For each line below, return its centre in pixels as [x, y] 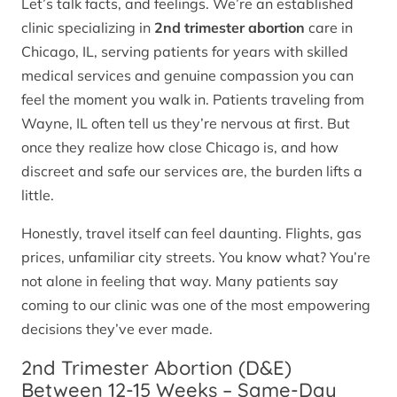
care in [329, 28]
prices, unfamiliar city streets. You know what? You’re [196, 257]
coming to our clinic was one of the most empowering [196, 305]
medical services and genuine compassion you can [187, 76]
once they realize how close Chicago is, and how [180, 148]
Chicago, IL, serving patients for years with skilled [185, 52]
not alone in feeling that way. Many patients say [180, 281]
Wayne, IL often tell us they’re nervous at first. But [186, 124]
